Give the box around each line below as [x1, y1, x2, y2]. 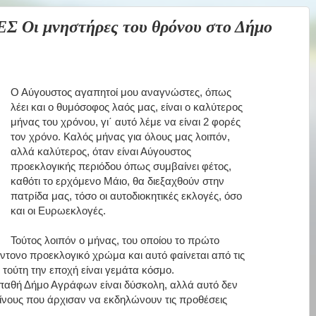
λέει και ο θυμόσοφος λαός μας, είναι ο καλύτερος [11, 100, 243, 113]
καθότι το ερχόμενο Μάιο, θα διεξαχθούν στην [11, 174, 224, 187]
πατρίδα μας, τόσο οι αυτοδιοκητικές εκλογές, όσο [11, 189, 242, 202]
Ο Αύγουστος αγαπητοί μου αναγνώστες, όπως [11, 85, 231, 98]
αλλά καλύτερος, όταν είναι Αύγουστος [11, 145, 191, 157]
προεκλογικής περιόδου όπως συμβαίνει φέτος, [11, 159, 231, 172]
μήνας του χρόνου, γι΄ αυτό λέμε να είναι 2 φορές [11, 115, 241, 128]
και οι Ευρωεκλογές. [11, 204, 106, 217]
